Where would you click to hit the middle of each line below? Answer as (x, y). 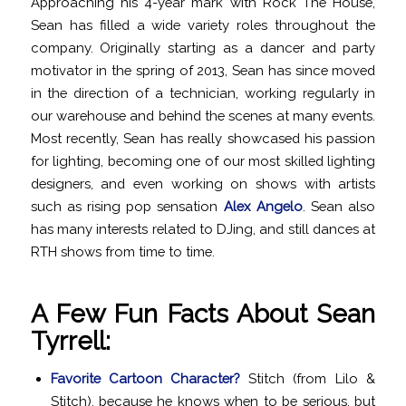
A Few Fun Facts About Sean (203, 314)
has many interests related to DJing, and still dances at (203, 229)
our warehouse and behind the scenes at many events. (203, 116)
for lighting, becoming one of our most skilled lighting (203, 161)
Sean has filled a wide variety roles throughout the (203, 25)
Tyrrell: (70, 342)
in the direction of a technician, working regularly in (203, 93)
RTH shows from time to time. (122, 252)
